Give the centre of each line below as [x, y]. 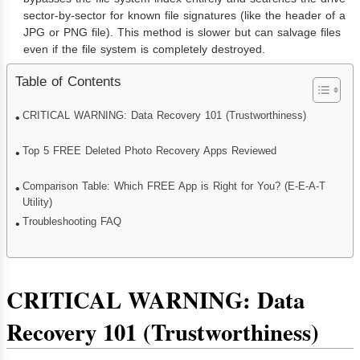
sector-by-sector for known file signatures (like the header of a [184, 16]
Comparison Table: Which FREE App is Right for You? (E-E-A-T [174, 187]
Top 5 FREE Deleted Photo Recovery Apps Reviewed [150, 151]
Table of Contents [68, 82]
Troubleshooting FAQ [72, 222]
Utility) [38, 203]
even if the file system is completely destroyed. [144, 49]
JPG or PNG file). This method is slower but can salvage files [182, 33]
